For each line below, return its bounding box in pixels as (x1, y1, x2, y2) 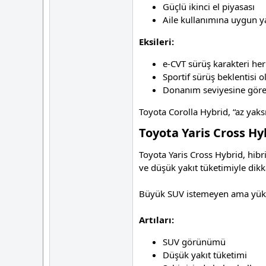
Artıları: (139, 214, 174, 226)
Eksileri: (139, 36, 174, 48)
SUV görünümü (163, 236, 226, 248)
